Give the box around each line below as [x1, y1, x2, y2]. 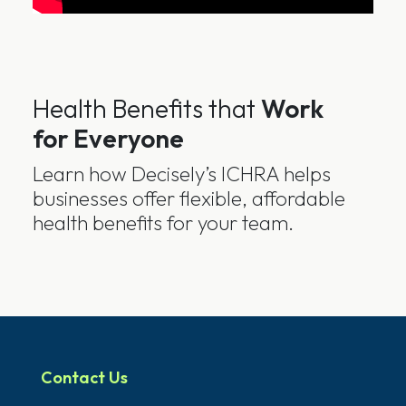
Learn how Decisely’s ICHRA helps [33, 160, 331, 188]
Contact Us [40, 367, 128, 389]
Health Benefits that [33, 92, 261, 125]
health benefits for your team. [33, 209, 294, 237]
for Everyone [33, 122, 184, 155]
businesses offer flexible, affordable [33, 185, 345, 212]
